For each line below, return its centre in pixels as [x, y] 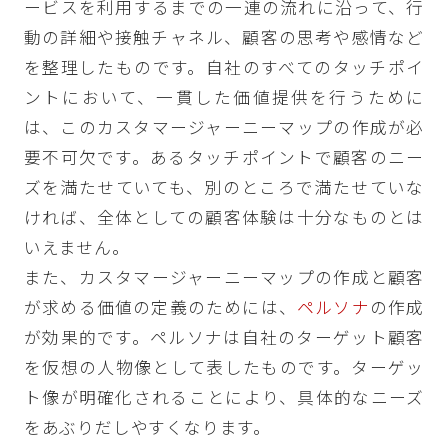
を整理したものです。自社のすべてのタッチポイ [224, 67]
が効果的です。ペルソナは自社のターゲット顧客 [224, 337]
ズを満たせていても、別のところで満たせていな [224, 187]
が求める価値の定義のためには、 [160, 307]
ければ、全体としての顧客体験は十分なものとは [224, 217]
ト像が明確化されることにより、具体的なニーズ [224, 397]
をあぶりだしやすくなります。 [147, 427]
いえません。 [76, 247]
